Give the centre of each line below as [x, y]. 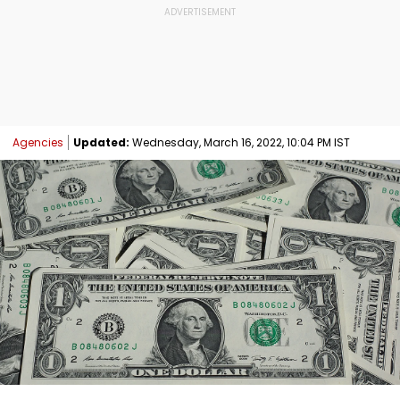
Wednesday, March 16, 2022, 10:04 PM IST [240, 142]
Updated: [101, 142]
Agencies [38, 142]
